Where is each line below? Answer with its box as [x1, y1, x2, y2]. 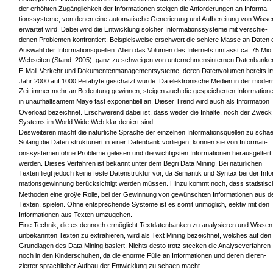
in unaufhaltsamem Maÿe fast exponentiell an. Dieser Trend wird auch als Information [19, 97, 269, 105]
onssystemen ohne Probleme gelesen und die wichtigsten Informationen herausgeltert [19, 149, 271, 157]
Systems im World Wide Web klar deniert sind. [19, 118, 155, 126]
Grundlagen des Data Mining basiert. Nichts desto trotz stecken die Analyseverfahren [19, 241, 271, 249]
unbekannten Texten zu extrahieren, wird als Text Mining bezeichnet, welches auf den [19, 232, 271, 239]
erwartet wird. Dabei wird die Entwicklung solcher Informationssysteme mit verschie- [19, 26, 268, 34]
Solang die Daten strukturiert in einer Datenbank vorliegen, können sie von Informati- [19, 138, 268, 146]
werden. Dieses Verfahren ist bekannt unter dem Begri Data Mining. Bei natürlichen [19, 159, 262, 167]
